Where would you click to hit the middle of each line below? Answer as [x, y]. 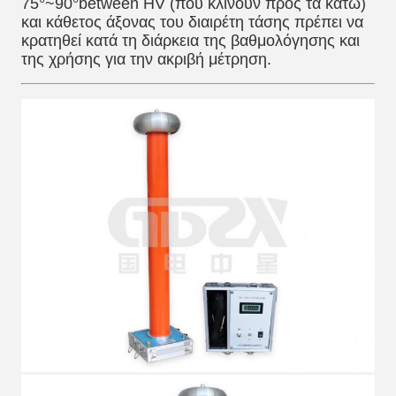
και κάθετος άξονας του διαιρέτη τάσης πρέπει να [192, 22]
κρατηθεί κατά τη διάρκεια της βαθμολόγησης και [190, 41]
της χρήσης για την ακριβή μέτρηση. [146, 59]
